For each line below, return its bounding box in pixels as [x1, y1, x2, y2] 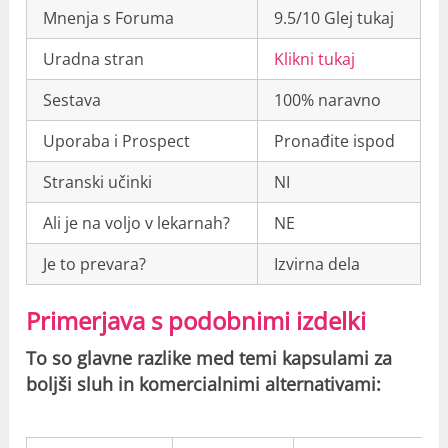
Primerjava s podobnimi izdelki [26, 304, 367, 338]
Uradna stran [43, 48, 145, 71]
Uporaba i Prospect [43, 130, 191, 153]
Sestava [43, 89, 102, 112]
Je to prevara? [43, 253, 147, 276]
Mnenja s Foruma [43, 7, 175, 30]
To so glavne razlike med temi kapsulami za [26, 346, 393, 371]
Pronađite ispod [274, 130, 396, 153]
